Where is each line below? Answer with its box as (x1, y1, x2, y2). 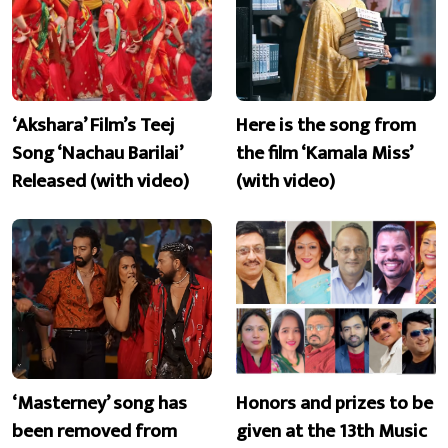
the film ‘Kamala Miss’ (236, 137, 412, 170)
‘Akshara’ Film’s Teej (12, 109, 175, 142)
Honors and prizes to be (236, 386, 433, 419)
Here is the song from (236, 109, 416, 142)
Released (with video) (12, 165, 189, 198)
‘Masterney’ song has (12, 386, 187, 419)
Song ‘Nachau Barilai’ (12, 137, 182, 170)
